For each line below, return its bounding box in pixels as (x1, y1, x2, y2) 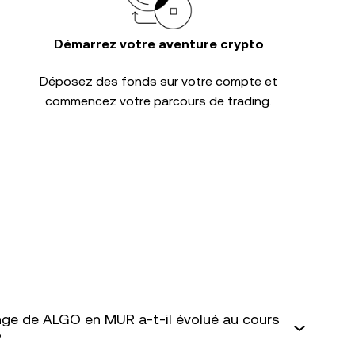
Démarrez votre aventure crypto (53, 36, 264, 52)
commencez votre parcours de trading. (45, 94, 272, 109)
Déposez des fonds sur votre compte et (40, 74, 277, 89)
